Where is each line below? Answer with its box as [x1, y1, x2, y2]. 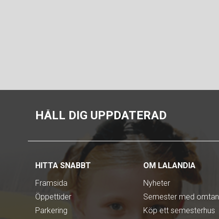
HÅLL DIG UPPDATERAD [35, 109, 167, 123]
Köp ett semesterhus [143, 205, 216, 215]
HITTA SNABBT [35, 161, 91, 171]
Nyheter [143, 178, 171, 188]
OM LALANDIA [143, 161, 196, 171]
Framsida [35, 178, 67, 188]
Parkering [35, 205, 67, 215]
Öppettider [35, 192, 71, 201]
